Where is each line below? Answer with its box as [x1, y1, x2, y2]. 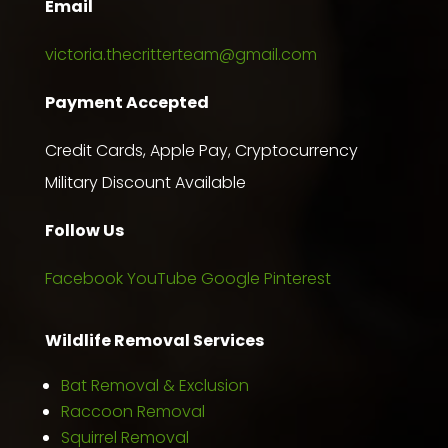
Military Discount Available [44, 170, 246, 194]
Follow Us [44, 218, 124, 242]
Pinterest [263, 266, 331, 290]
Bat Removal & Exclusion [60, 373, 249, 397]
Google [200, 266, 260, 290]
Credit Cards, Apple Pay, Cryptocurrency [44, 138, 358, 162]
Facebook [44, 266, 123, 290]
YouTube [126, 266, 197, 290]
